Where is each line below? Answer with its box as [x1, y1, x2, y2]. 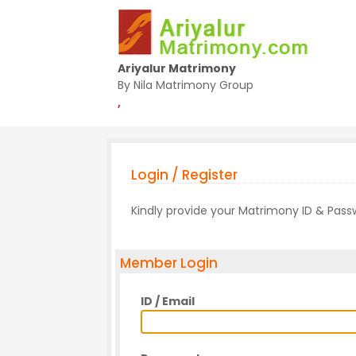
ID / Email [140, 293, 195, 310]
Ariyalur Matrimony [118, 60, 236, 76]
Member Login [120, 253, 219, 273]
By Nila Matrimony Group [118, 77, 253, 93]
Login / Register [131, 165, 238, 184]
